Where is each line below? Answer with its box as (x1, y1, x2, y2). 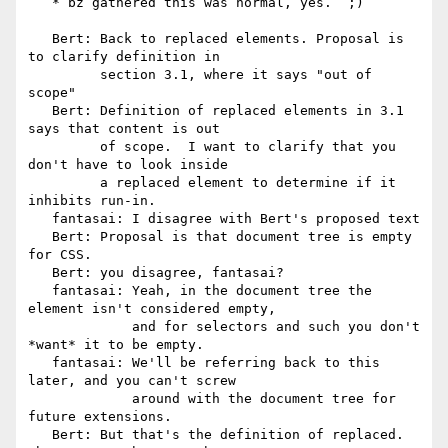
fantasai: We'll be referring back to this (28, 355, 52, 371)
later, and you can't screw (28, 373, 236, 389)
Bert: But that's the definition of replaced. (28, 427, 52, 443)
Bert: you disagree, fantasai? (28, 265, 52, 281)
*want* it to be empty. (28, 337, 204, 353)
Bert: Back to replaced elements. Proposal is (28, 31, 52, 47)
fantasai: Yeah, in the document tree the (28, 283, 52, 299)
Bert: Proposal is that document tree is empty (28, 229, 52, 245)
